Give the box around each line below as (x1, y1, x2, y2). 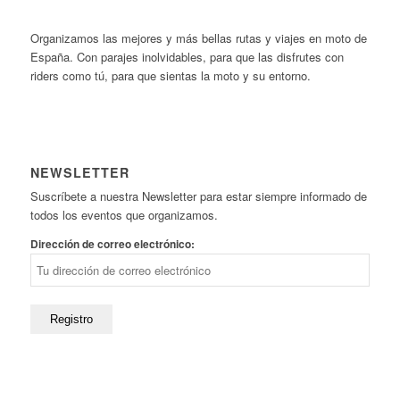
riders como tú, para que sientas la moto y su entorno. (29, 67, 311, 85)
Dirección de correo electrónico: (29, 237, 195, 253)
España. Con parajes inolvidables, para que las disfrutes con (29, 48, 344, 66)
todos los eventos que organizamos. (29, 206, 218, 224)
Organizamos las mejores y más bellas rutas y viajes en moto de (29, 29, 367, 47)
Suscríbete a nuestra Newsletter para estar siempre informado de (29, 187, 367, 205)
